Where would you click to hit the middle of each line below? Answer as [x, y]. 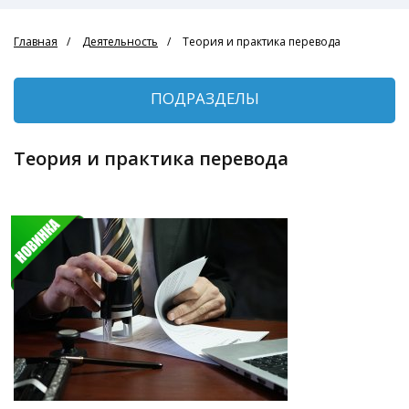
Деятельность [120, 42]
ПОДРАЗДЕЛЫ [204, 98]
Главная [36, 42]
